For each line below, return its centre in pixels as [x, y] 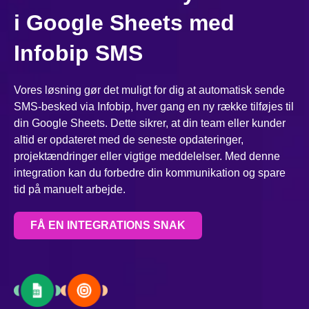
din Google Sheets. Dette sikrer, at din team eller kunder [150, 123]
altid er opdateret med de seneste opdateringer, [129, 140]
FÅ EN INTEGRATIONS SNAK [108, 226]
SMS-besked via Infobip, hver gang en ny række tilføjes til [154, 107]
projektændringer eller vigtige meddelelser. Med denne [147, 157]
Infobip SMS [78, 53]
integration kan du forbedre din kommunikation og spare [150, 173]
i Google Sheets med [124, 23]
